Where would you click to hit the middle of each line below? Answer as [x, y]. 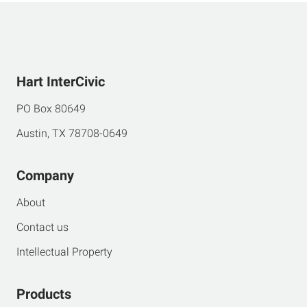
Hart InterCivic [61, 82]
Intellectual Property [64, 252]
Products [44, 294]
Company [45, 175]
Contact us [42, 227]
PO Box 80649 [51, 109]
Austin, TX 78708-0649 [72, 133]
